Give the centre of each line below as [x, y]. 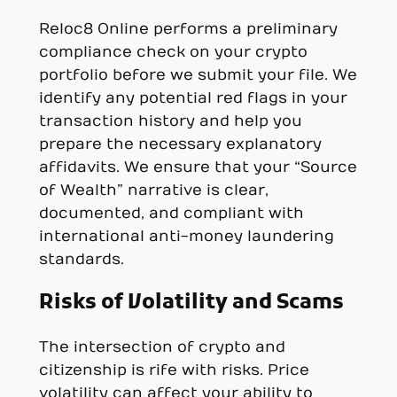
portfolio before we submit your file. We [198, 75]
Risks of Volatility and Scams [191, 303]
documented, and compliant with [171, 213]
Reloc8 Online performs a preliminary [188, 29]
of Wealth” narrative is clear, [153, 190]
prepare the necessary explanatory [180, 144]
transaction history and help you [170, 121]
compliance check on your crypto [173, 52]
